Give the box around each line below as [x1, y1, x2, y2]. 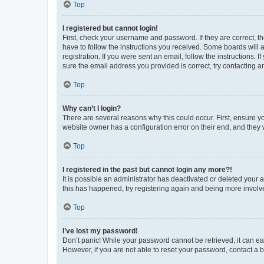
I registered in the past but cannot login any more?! [62, 165, 232, 174]
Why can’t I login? [62, 104, 121, 113]
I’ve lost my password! [62, 226, 138, 235]
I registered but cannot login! [62, 24, 158, 32]
